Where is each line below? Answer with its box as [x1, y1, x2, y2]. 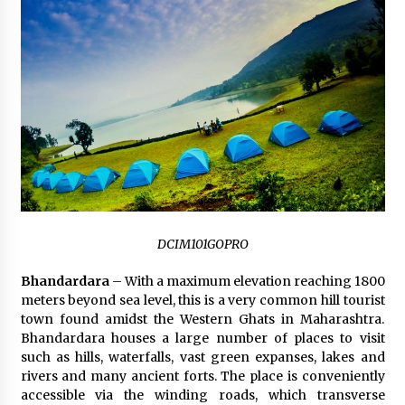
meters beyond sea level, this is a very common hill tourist [20, 292, 385, 309]
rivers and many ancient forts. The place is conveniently [20, 368, 385, 385]
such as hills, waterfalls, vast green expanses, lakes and [20, 349, 385, 366]
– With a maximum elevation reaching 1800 [108, 273, 385, 290]
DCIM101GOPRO [156, 236, 249, 253]
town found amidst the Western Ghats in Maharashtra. [20, 311, 385, 328]
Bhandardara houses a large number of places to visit [20, 330, 385, 347]
